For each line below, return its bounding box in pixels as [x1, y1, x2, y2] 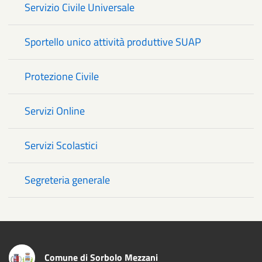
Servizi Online [25, 102, 85, 119]
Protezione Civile [25, 68, 99, 84]
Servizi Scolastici [25, 137, 98, 153]
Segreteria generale [25, 171, 110, 188]
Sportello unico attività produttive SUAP [25, 33, 201, 50]
